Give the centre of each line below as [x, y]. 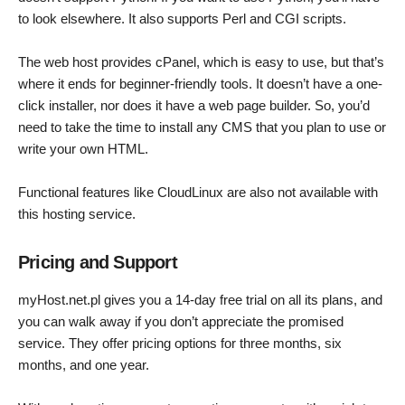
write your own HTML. [83, 149]
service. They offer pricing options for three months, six [180, 344]
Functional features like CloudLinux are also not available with [198, 193]
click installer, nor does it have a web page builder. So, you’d [194, 106]
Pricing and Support [98, 263]
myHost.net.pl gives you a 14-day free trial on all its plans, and [200, 300]
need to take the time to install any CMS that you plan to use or [202, 127]
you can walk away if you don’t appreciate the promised [181, 322]
